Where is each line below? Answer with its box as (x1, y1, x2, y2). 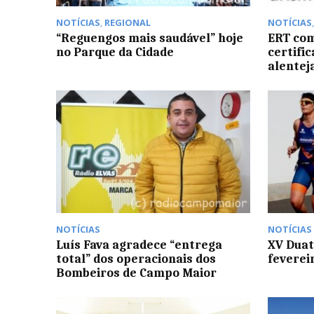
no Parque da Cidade (56, 45, 174, 60)
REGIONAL (104, 16, 151, 29)
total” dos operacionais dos (56, 252, 216, 266)
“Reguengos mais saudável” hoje (56, 31, 243, 46)
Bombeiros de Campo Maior (56, 266, 217, 280)
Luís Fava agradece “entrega (56, 238, 222, 252)
